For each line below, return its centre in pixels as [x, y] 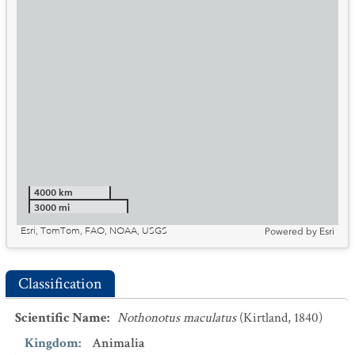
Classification [60, 284]
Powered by [291, 231]
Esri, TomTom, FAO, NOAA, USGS [94, 231]
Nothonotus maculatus [177, 318]
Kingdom [52, 343]
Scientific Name [61, 318]
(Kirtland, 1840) [281, 318]
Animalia [118, 343]
